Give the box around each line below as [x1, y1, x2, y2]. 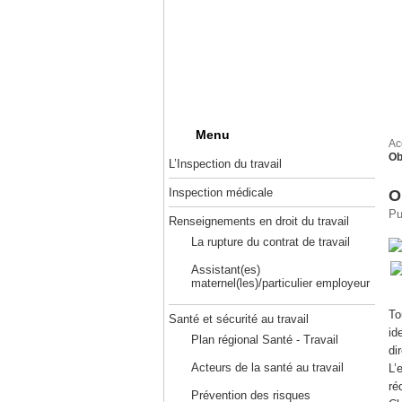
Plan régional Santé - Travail [190, 333, 338, 346]
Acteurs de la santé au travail [190, 361, 344, 374]
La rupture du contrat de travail [190, 235, 350, 249]
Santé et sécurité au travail [168, 312, 309, 326]
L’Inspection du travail [168, 157, 282, 170]
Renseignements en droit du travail [168, 214, 349, 228]
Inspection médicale [168, 186, 273, 199]
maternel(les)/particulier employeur [190, 276, 370, 290]
